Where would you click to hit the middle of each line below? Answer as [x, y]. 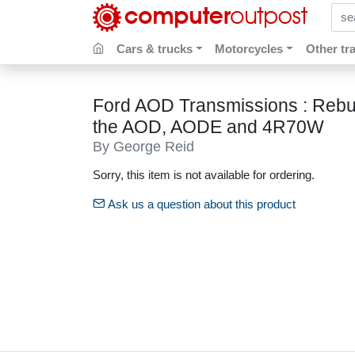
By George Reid [143, 146]
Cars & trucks [155, 49]
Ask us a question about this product [200, 204]
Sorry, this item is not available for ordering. [204, 174]
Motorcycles [249, 49]
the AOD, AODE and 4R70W [208, 126]
